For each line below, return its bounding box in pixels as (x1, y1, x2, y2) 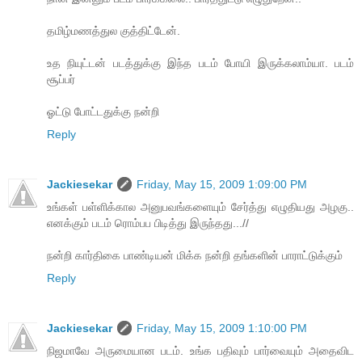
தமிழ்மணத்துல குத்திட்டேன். (47, 23, 180, 37)
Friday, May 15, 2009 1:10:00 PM (137, 321, 307, 335)
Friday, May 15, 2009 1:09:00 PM (137, 177, 307, 191)
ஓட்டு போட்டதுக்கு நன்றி (47, 104, 159, 118)
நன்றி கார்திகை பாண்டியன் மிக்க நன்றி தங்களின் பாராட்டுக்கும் (47, 248, 343, 262)
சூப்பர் (47, 72, 75, 86)
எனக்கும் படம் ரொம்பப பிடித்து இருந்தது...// (47, 216, 249, 229)
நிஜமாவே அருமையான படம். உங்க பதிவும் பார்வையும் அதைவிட (47, 343, 354, 357)
